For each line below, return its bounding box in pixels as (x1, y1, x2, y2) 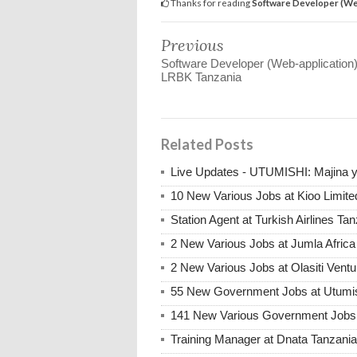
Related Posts (161, 135, 253, 154)
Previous (161, 35, 224, 56)
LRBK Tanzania (161, 70, 241, 84)
